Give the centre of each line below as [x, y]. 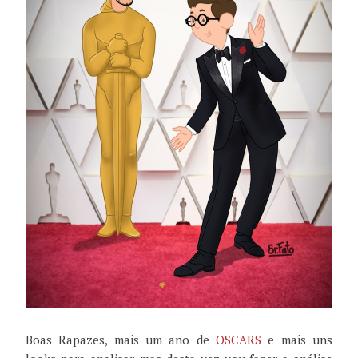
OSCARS [239, 340]
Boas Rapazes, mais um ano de [121, 340]
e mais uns [297, 340]
